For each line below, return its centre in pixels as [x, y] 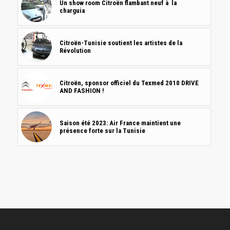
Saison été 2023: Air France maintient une [120, 123]
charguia [72, 11]
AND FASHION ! [82, 91]
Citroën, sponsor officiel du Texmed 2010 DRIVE [129, 83]
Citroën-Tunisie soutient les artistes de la [121, 43]
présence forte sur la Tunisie [102, 131]
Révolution [75, 51]
